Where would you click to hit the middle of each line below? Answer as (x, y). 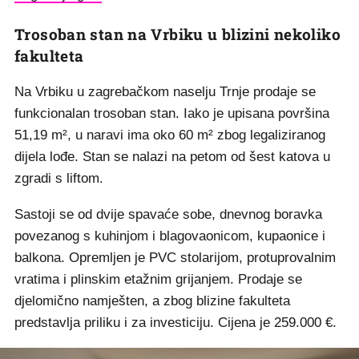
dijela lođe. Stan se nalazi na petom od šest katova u (172, 157)
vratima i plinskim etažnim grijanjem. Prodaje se (158, 280)
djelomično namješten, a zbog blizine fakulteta (152, 301)
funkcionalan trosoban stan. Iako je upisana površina (172, 114)
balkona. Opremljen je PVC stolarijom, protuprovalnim (175, 258)
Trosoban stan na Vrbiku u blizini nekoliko (177, 34)
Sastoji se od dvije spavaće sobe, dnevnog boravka (168, 215)
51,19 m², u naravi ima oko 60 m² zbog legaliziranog (170, 135)
